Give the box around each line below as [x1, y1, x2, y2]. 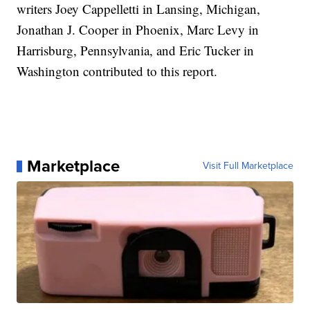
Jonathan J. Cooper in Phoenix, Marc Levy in [17, 21, 259, 39]
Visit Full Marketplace [202, 158, 293, 174]
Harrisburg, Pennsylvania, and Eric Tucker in [17, 42, 255, 60]
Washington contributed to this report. [17, 62, 218, 80]
